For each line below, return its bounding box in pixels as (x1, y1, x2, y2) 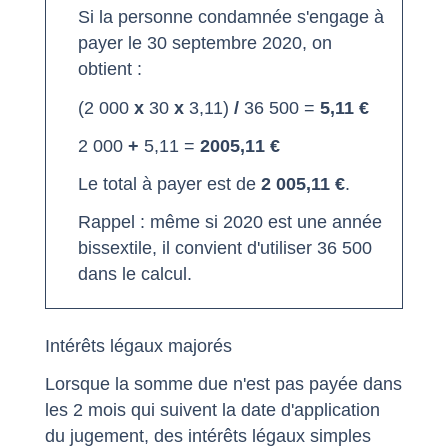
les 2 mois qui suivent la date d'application (45, 400, 380, 421)
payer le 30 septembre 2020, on (78, 33, 332, 54)
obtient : (78, 59, 142, 80)
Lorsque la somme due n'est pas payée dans (45, 374, 402, 395)
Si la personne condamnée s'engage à (78, 7, 384, 28)
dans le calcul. (78, 264, 192, 285)
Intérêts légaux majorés (45, 335, 232, 356)
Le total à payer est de (78, 174, 261, 195)
